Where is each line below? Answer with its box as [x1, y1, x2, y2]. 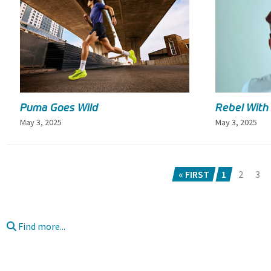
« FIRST [178, 168, 209, 180]
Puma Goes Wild [19, 100, 98, 114]
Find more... [16, 220, 65, 232]
